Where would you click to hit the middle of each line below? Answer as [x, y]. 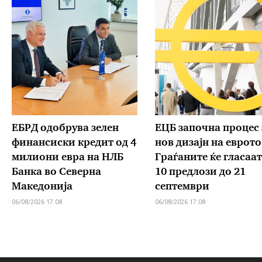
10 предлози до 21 [200, 172]
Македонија [42, 187]
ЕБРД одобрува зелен [65, 128]
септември [182, 187]
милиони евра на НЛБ [68, 157]
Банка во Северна [56, 172]
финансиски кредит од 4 [74, 143]
